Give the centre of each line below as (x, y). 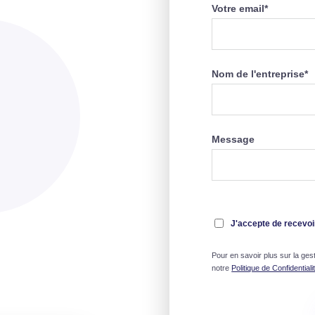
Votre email (238, 8)
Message (233, 139)
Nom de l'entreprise (258, 74)
